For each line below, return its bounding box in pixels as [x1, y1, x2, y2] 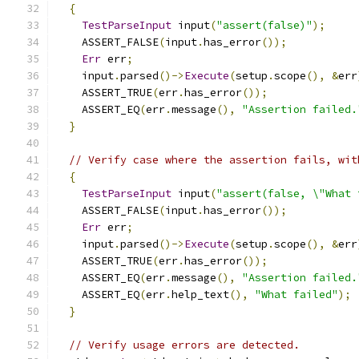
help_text [171, 288, 229, 301]
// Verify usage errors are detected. [69, 338, 300, 352]
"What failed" [255, 288, 338, 301]
